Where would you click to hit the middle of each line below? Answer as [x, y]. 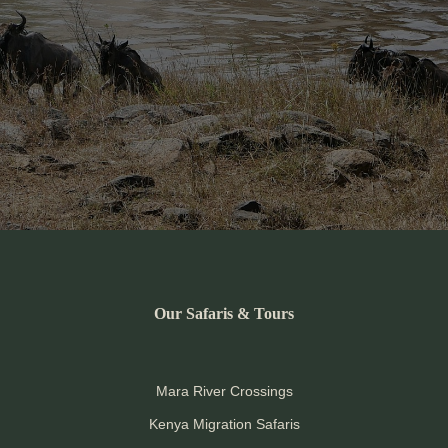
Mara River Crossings [224, 391]
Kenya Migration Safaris [224, 424]
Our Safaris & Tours [224, 314]
